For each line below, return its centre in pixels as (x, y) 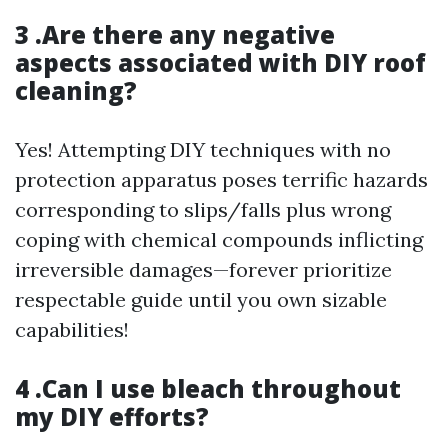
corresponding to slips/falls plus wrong (203, 209)
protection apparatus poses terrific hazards (221, 179)
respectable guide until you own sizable (201, 299)
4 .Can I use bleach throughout (208, 388)
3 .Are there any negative (175, 34)
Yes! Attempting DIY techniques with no (203, 149)
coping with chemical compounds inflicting (219, 239)
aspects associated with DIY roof (220, 62)
